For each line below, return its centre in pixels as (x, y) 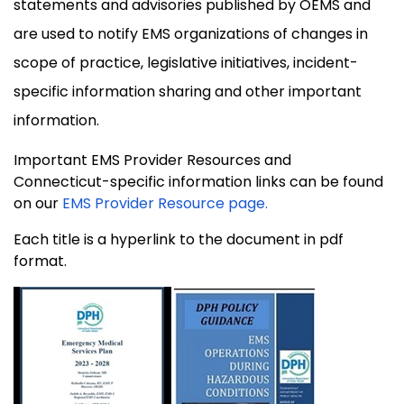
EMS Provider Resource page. (165, 203)
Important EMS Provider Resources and (152, 160)
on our (38, 203)
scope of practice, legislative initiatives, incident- (186, 62)
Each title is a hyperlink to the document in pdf (179, 239)
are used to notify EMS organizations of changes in (191, 33)
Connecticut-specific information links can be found (198, 181)
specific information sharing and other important (188, 91)
